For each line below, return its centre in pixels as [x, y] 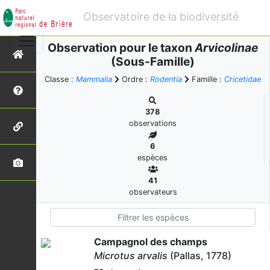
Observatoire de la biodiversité [161, 17]
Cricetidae [243, 79]
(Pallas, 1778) [199, 256]
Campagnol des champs [151, 242]
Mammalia [94, 79]
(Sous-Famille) [153, 61]
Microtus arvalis [131, 256]
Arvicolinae [226, 48]
